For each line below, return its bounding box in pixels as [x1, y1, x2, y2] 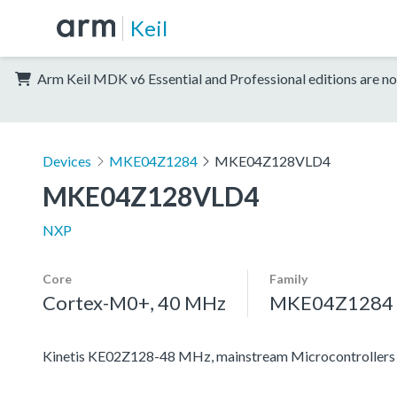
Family [269, 270, 307, 286]
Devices [43, 152, 91, 169]
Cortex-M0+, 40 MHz [43, 290, 226, 315]
